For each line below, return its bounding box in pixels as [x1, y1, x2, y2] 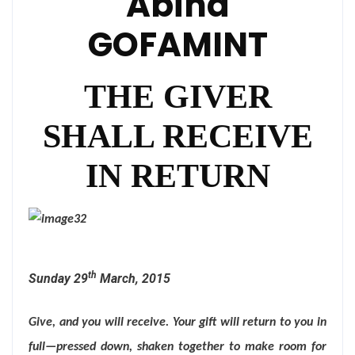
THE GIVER [83, 78, 272, 115]
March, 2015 [97, 271, 170, 286]
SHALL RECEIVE [42, 118, 313, 155]
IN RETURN [85, 158, 270, 194]
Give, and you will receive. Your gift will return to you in [29, 316, 326, 329]
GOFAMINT [87, 21, 268, 68]
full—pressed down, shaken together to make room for [29, 341, 326, 353]
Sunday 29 [29, 271, 88, 286]
